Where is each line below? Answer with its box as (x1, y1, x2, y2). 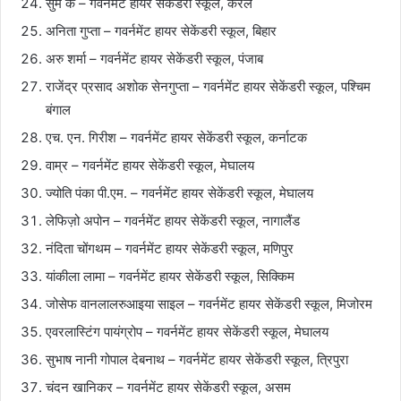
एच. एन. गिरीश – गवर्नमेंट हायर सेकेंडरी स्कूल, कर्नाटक (46, 128, 307, 146)
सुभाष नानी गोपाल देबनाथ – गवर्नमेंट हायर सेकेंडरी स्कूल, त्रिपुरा (46, 350, 348, 368)
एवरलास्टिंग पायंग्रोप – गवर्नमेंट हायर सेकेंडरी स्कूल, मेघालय (46, 322, 328, 340)
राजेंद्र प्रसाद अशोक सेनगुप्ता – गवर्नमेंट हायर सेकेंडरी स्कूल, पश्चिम (46, 77, 371, 95)
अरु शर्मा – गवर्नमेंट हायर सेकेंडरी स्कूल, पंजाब (46, 49, 263, 67)
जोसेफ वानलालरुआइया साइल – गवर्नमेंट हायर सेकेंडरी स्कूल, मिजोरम (46, 294, 372, 312)
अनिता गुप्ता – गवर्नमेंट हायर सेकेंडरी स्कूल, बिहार (46, 21, 277, 39)
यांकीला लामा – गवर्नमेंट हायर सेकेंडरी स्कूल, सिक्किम (46, 267, 294, 285)
